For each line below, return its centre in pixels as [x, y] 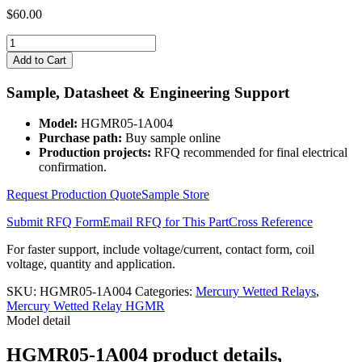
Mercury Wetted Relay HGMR [86, 306]
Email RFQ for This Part [166, 222]
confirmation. [73, 167]
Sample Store [175, 195]
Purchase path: [80, 138]
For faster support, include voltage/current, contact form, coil [160, 250]
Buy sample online [171, 138]
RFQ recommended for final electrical [249, 153]
